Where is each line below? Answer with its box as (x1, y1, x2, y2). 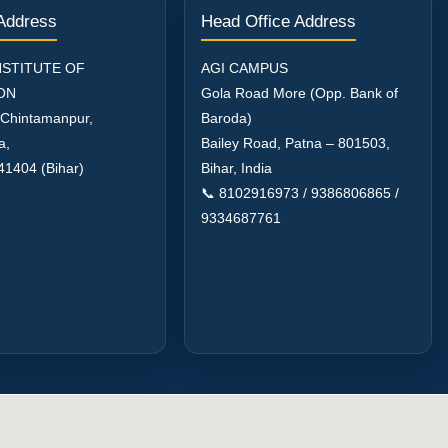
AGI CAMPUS (201, 59, 288, 76)
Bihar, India (201, 159, 272, 176)
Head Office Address (201, 11, 356, 31)
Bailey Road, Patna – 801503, (201, 134, 390, 151)
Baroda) (201, 109, 252, 126)
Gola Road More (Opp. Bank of (201, 84, 398, 101)
